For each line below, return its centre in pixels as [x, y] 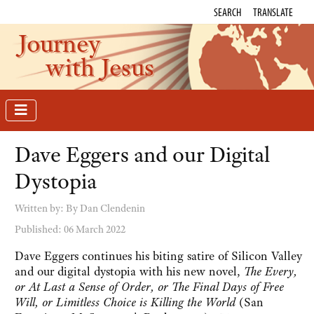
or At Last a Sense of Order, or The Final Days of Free [149, 287]
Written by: [40, 209]
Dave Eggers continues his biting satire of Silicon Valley [158, 256]
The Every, [271, 272]
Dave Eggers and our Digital [142, 155]
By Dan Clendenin [105, 209]
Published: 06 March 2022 [70, 230]
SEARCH [227, 12]
